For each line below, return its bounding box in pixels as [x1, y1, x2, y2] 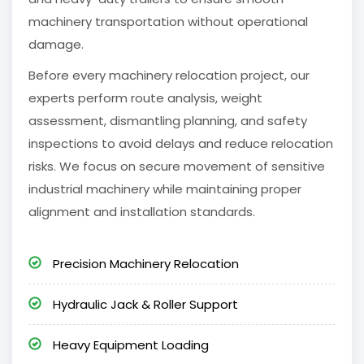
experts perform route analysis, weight [28, 89, 262, 107]
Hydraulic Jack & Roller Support [50, 296, 238, 314]
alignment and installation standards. [28, 203, 255, 221]
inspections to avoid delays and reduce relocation [28, 135, 333, 153]
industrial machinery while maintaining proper [28, 180, 301, 198]
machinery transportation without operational [28, 13, 308, 31]
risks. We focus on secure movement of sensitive [28, 158, 325, 175]
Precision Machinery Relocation [50, 255, 239, 273]
